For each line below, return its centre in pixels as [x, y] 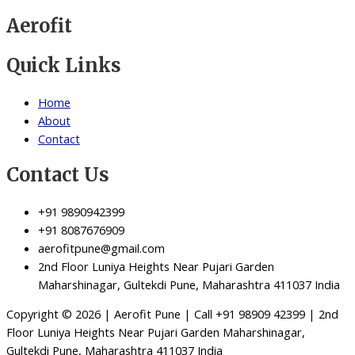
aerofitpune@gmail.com [101, 248]
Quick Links [64, 65]
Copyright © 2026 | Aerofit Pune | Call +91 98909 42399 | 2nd [172, 314]
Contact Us [58, 175]
